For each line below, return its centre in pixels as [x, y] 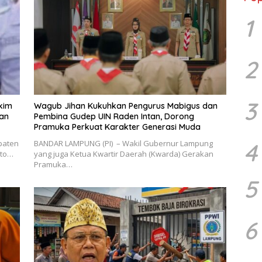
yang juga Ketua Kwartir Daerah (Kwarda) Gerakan [123, 154]
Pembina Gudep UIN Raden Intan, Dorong [114, 116]
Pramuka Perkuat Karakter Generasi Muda [117, 127]
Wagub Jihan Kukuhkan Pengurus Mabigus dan [125, 106]
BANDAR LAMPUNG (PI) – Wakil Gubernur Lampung [123, 143]
